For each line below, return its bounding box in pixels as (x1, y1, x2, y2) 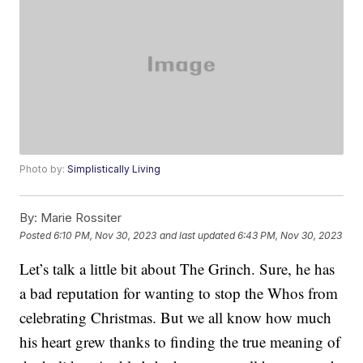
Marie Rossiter (37, 210, 122, 226)
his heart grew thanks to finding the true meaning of (19, 331, 341, 352)
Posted (19, 228, 54, 241)
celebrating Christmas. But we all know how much (19, 307, 332, 328)
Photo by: (19, 163, 68, 176)
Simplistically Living (67, 163, 161, 176)
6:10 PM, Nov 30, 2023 (53, 228, 157, 241)
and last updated (160, 228, 236, 241)
